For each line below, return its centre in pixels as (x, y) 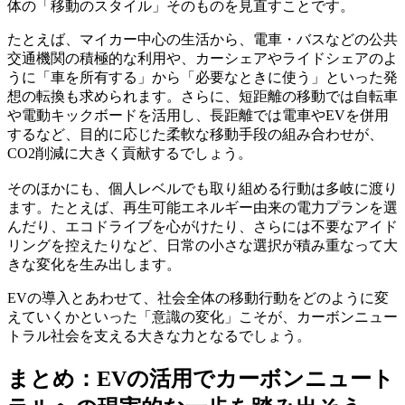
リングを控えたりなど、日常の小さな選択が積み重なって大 (202, 246)
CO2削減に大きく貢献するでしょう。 (130, 154)
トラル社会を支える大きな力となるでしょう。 (159, 336)
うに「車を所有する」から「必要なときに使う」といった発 (202, 78)
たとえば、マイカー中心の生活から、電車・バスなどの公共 (202, 40)
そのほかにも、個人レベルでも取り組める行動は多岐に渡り (202, 189)
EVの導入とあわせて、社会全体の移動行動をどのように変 (198, 298)
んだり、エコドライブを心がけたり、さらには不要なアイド (202, 227)
